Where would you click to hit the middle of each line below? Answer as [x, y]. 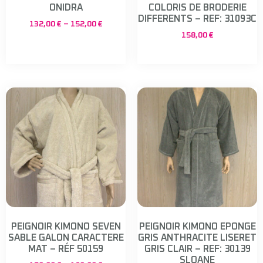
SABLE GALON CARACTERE [66, 237]
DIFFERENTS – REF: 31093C [197, 18]
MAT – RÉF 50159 [66, 249]
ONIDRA [66, 7]
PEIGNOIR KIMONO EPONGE [197, 226]
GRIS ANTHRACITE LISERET [197, 237]
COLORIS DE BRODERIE [197, 7]
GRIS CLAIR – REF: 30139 [197, 249]
